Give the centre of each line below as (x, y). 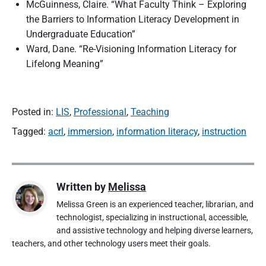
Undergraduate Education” (81, 34)
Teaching (150, 112)
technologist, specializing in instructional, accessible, (152, 218)
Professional (100, 112)
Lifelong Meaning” (65, 64)
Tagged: (30, 131)
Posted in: (34, 112)
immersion (90, 131)
